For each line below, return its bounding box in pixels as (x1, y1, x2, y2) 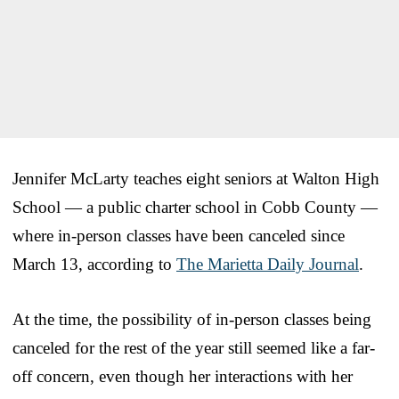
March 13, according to (12, 254, 176, 273)
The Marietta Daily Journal (176, 254, 359, 273)
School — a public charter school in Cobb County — (12, 197, 378, 216)
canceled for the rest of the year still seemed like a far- (12, 338, 375, 357)
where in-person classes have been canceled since (12, 225, 345, 245)
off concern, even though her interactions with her (12, 366, 353, 386)
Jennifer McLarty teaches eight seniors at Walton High (12, 168, 379, 188)
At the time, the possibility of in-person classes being (12, 309, 371, 329)
